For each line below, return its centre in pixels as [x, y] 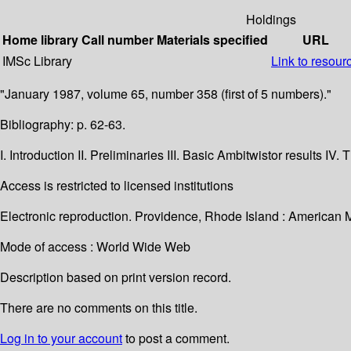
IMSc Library [37, 61]
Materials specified [212, 40]
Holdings [271, 20]
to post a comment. [176, 338]
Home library [40, 40]
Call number [118, 40]
